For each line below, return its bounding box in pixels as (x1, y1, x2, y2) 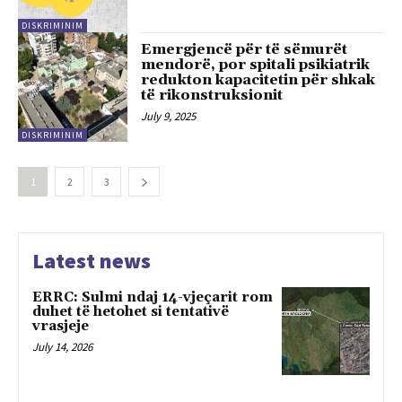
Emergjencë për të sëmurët (141, 39, 348, 58)
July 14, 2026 (32, 339, 92, 355)
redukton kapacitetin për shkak (141, 70, 376, 89)
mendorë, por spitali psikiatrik (141, 55, 371, 74)
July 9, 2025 (141, 108, 197, 124)
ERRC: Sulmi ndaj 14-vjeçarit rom (32, 289, 273, 307)
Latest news (32, 247, 151, 275)
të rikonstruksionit (141, 85, 284, 104)
